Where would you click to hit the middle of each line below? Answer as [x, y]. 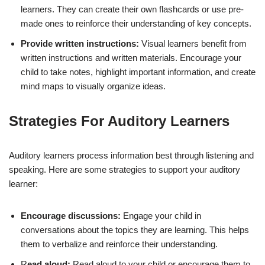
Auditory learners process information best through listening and [131, 155]
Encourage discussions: [72, 215]
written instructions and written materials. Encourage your [131, 57]
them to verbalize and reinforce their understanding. [119, 244]
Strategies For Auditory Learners [119, 121]
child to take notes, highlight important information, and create [138, 72]
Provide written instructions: [81, 43]
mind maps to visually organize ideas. [93, 86]
